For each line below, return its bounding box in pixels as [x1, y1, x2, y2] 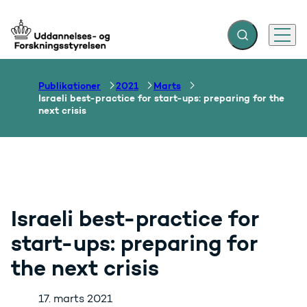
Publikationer [38, 79, 101, 92]
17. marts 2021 [38, 292, 112, 306]
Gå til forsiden [10, 34, 84, 48]
